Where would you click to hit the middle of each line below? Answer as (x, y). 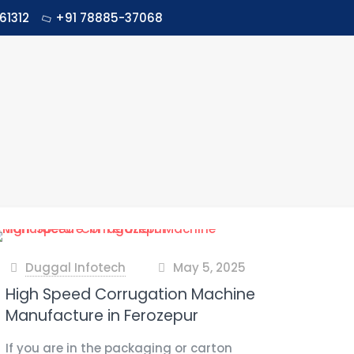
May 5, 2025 (209, 267)
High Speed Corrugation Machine (131, 294)
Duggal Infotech (76, 267)
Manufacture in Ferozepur (102, 316)
